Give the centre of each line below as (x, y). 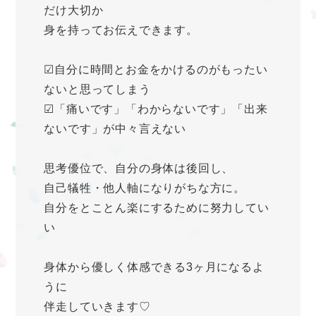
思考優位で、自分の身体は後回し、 (139, 169)
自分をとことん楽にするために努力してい (157, 208)
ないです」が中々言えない (115, 129)
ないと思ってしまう (97, 90)
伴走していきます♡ (97, 307)
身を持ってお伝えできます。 (121, 30)
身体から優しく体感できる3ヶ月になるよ (154, 267)
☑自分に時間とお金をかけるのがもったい (156, 70)
